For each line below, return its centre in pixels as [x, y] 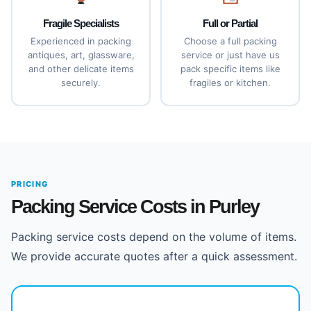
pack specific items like [230, 69]
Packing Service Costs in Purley [135, 207]
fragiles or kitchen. [230, 83]
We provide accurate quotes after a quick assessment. [154, 256]
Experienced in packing [81, 41]
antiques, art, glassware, [81, 55]
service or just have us [230, 55]
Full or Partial [230, 23]
